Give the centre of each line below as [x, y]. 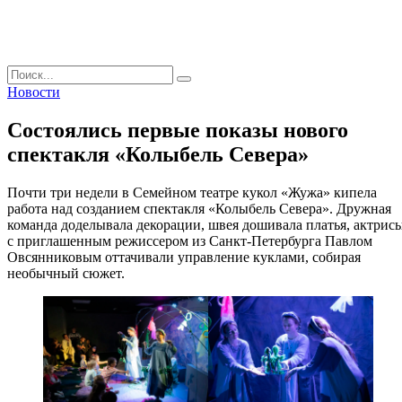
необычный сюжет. [66, 273]
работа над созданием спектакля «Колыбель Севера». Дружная [199, 208]
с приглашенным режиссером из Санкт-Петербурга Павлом [190, 240]
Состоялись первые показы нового [178, 130]
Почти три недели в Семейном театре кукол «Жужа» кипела [192, 192]
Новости [34, 92]
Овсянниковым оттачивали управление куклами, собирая [184, 257]
